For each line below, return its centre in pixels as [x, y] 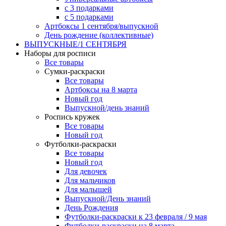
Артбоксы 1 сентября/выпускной [101, 26]
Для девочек [86, 171]
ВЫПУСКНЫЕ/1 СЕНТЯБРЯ [75, 44]
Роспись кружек [72, 117]
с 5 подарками [89, 17]
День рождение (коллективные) [99, 35]
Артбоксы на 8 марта [101, 89]
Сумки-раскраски [75, 71]
